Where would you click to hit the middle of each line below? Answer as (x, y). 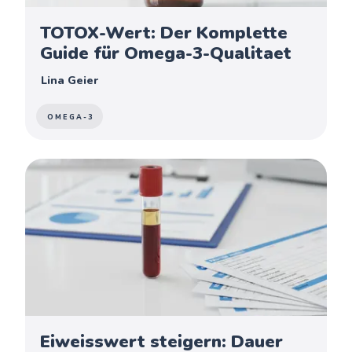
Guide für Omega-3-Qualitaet (166, 53)
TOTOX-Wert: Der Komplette (164, 33)
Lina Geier (70, 80)
